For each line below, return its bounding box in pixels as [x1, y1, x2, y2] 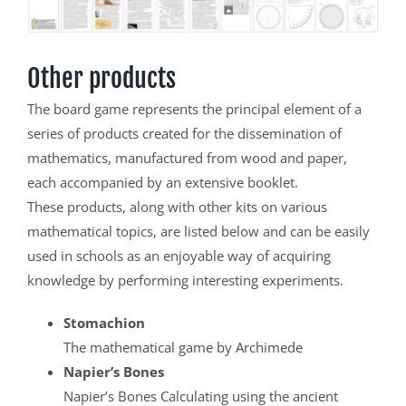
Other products [26, 63, 176, 95]
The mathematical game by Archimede [63, 338, 303, 357]
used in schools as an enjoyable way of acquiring [26, 246, 331, 266]
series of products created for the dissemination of [26, 124, 342, 143]
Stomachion [63, 314, 145, 333]
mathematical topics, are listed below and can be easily [26, 222, 370, 241]
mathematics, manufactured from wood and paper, [26, 149, 347, 168]
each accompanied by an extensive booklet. [26, 173, 298, 192]
